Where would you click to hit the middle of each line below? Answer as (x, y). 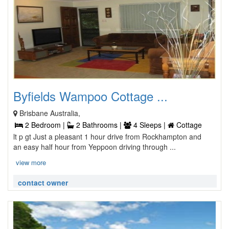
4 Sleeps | (150, 125)
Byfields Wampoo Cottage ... (90, 96)
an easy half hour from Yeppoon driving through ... (95, 147)
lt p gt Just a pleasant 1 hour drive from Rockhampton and (107, 136)
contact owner (43, 182)
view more (31, 162)
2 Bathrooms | (99, 125)
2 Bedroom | (45, 125)
